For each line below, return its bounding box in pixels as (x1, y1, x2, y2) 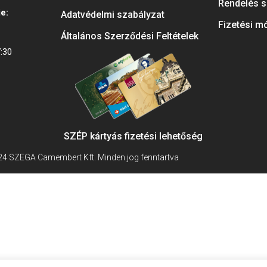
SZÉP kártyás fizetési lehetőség (64, 131, 203, 142)
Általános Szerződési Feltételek (60, 30, 198, 42)
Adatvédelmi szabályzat (60, 9, 164, 21)
